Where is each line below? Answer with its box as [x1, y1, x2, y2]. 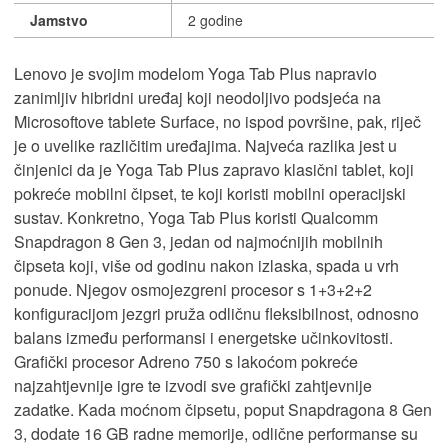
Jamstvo [30, 9, 88, 30]
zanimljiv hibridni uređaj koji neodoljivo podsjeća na [14, 85, 381, 109]
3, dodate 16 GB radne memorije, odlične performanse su [14, 421, 418, 445]
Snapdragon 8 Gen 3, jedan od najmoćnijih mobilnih [14, 229, 383, 253]
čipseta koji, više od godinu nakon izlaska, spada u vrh [14, 253, 399, 277]
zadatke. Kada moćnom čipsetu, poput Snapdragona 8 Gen [14, 397, 432, 421]
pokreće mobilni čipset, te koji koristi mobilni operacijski [14, 181, 406, 205]
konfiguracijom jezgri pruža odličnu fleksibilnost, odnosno [14, 301, 419, 325]
